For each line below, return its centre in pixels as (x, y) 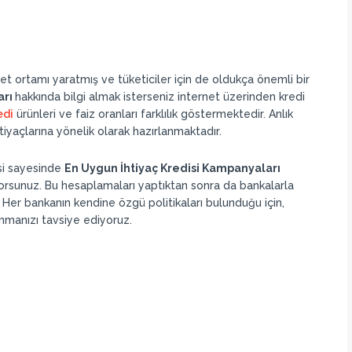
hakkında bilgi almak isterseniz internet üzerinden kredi (159, 97)
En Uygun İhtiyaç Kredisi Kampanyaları (172, 168)
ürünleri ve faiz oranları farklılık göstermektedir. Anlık (153, 114)
